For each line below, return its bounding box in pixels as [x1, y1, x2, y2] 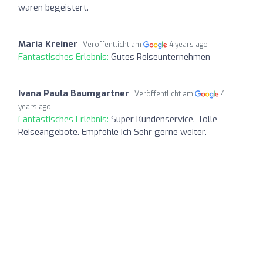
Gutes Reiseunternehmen [111, 50, 210, 63]
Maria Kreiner [18, 38, 77, 50]
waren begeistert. [18, 1, 89, 14]
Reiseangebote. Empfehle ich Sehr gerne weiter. [18, 126, 207, 138]
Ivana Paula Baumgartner [18, 87, 129, 99]
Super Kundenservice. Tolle [111, 113, 217, 125]
